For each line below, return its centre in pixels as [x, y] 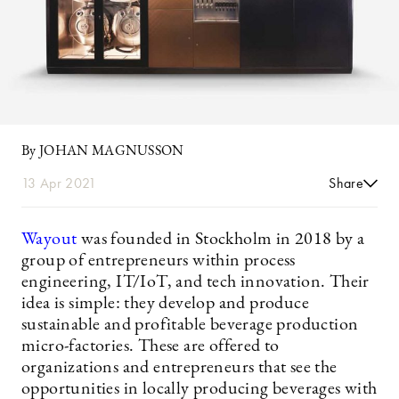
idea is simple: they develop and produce [165, 303]
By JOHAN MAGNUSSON [103, 151]
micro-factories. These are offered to [151, 346]
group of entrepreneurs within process [159, 261]
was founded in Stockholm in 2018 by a [221, 239]
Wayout [49, 239]
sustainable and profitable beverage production [190, 325]
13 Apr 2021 [59, 183]
